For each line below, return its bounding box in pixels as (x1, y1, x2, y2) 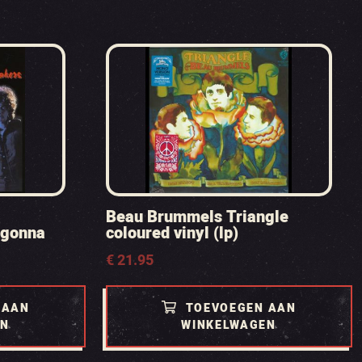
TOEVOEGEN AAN (185, 300, 297, 317)
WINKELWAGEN (181, 317, 276, 334)
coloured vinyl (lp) (105, 221, 238, 245)
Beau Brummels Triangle (105, 205, 288, 229)
